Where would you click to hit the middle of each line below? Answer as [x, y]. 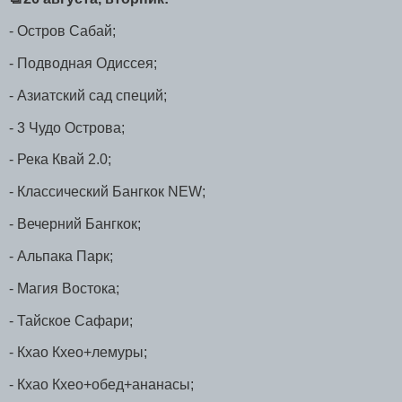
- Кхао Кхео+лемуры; [78, 353]
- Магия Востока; [64, 288]
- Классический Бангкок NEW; [107, 192]
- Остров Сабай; [62, 31]
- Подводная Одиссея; [83, 63]
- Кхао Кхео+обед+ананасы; [103, 385]
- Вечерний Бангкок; [75, 224]
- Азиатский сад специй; [88, 95]
